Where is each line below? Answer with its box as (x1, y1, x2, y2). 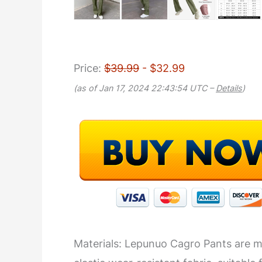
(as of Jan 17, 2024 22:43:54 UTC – (74, 83, 216, 93)
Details (216, 83, 242, 93)
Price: (74, 62, 104, 74)
